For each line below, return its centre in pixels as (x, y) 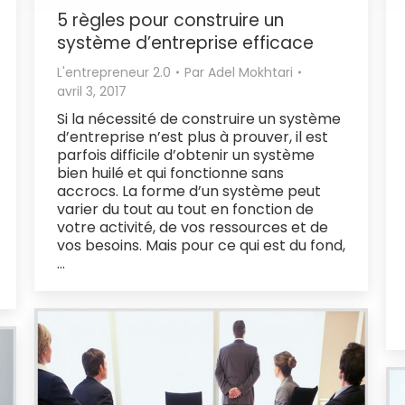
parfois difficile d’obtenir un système (186, 155)
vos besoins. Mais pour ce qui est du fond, (201, 245)
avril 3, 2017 (92, 91)
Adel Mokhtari (250, 72)
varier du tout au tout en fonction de (185, 209)
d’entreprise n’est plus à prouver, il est (193, 137)
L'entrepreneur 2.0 (114, 72)
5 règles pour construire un (170, 20)
